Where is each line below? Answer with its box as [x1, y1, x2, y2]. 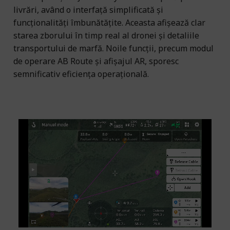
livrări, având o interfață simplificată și [13, 4, 163, 15]
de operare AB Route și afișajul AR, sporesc [13, 55, 179, 67]
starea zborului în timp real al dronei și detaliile [13, 29, 199, 41]
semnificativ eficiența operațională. [13, 68, 149, 80]
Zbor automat [86, 88, 144, 101]
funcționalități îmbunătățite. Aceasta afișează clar [13, 16, 205, 28]
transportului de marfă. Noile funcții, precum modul [13, 42, 214, 54]
